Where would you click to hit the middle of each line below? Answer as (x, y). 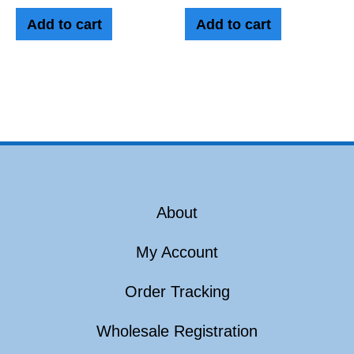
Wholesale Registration (177, 331)
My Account (177, 252)
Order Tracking (177, 291)
